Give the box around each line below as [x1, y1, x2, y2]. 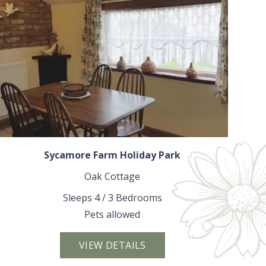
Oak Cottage [84, 169, 141, 183]
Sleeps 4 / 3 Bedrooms [62, 191, 162, 204]
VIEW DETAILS [78, 238, 146, 252]
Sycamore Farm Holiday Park [44, 148, 181, 161]
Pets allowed [84, 207, 141, 221]
